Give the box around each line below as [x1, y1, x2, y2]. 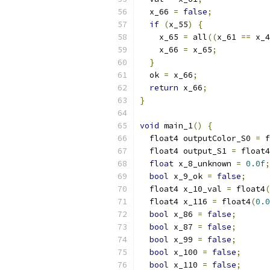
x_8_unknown [174, 159, 236, 169]
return [149, 83, 178, 93]
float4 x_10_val [140, 184, 227, 194]
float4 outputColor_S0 [140, 133, 256, 143]
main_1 [159, 121, 193, 131]
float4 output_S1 [140, 146, 231, 156]
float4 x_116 [140, 196, 212, 207]
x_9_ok [169, 171, 207, 181]
